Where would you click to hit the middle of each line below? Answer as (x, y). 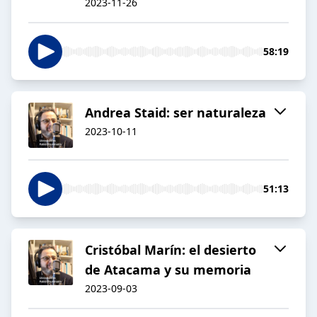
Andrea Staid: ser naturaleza (175, 113)
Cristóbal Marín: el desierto (171, 250)
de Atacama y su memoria (168, 270)
